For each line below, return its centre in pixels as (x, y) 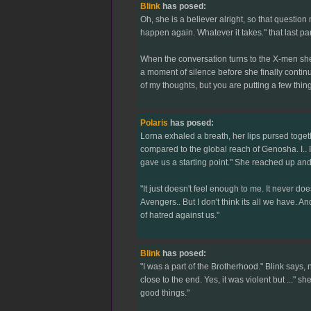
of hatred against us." (179, 216)
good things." (165, 293)
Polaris (154, 123)
